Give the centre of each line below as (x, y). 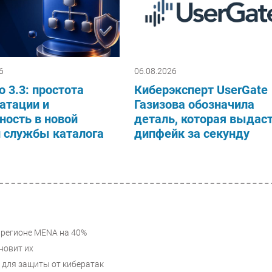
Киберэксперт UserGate (201, 90)
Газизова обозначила (195, 105)
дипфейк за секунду (192, 134)
